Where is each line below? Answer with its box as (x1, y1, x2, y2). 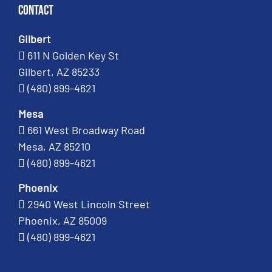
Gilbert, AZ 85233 (18, 65, 100, 79)
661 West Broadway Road (27, 123, 145, 137)
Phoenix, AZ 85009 (18, 214, 107, 228)
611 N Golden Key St (27, 49, 119, 63)
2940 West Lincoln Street (27, 197, 150, 211)
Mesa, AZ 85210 (18, 139, 90, 153)
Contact (18, 2, 53, 19)
